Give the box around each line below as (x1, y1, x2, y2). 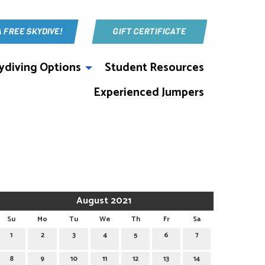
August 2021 (76, 192, 132, 209)
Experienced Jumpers (93, 83, 204, 102)
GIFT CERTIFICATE (111, 25, 188, 37)
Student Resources (105, 59, 204, 77)
